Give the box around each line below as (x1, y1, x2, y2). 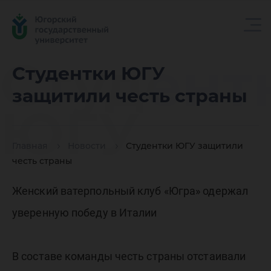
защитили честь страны (12, 85, 247, 107)
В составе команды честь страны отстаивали (12, 250, 246, 263)
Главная (12, 140, 48, 152)
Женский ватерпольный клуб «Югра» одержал (12, 184, 249, 197)
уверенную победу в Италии (12, 206, 157, 219)
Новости (68, 140, 106, 152)
